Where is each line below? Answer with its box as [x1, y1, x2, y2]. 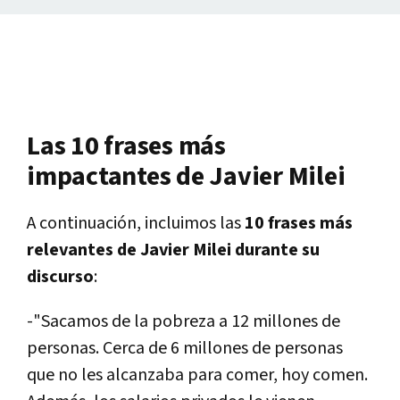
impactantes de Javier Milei [27, 159, 346, 196]
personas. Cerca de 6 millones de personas [27, 337, 343, 361]
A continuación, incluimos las [27, 212, 245, 236]
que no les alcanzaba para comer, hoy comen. [27, 363, 368, 387]
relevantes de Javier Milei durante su [27, 238, 320, 262]
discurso [27, 265, 94, 289]
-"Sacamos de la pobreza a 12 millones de [27, 310, 340, 334]
